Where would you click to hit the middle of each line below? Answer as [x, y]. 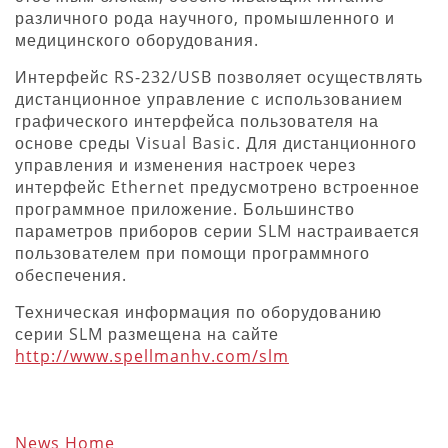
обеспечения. [71, 274]
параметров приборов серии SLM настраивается [217, 230]
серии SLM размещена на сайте [147, 333]
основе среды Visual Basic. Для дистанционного [216, 142]
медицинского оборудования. [137, 39]
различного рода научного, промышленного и [205, 17]
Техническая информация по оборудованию [198, 311]
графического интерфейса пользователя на [197, 120]
